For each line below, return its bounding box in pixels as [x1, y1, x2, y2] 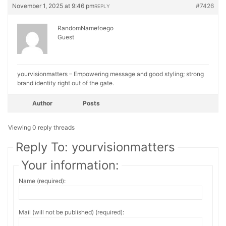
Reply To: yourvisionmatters [16, 140, 175, 154]
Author [32, 99, 52, 107]
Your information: [21, 158, 119, 173]
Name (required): [19, 177, 66, 185]
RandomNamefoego [58, 24, 114, 32]
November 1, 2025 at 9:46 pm [12, 2, 94, 10]
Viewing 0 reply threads [8, 124, 75, 131]
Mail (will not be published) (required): [19, 208, 124, 216]
